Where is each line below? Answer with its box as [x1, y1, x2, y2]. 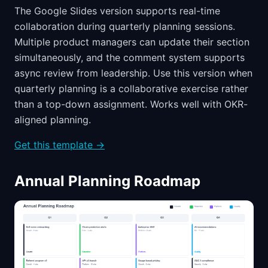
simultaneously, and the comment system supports [14, 51, 245, 64]
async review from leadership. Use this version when [14, 67, 252, 80]
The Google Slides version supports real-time [14, 5, 220, 17]
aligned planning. [14, 114, 91, 126]
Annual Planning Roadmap [14, 172, 200, 190]
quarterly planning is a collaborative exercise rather [14, 83, 248, 95]
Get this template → [14, 139, 105, 151]
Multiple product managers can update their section [14, 36, 249, 48]
